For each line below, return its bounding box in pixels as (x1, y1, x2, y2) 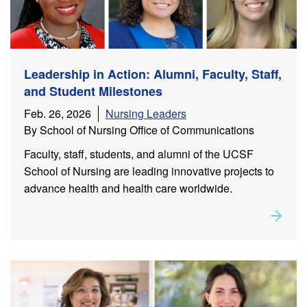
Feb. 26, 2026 (24, 106, 91, 122)
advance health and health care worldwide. (24, 180, 232, 197)
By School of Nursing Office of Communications (24, 122, 254, 138)
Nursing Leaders (106, 106, 186, 122)
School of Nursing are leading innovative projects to (24, 163, 274, 180)
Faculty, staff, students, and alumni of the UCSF (24, 146, 254, 162)
